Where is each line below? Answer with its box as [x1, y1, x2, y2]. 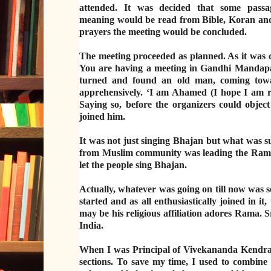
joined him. [79, 111, 125, 122]
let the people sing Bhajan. [79, 159, 187, 170]
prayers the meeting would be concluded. [79, 26, 247, 37]
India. [79, 220, 103, 230]
